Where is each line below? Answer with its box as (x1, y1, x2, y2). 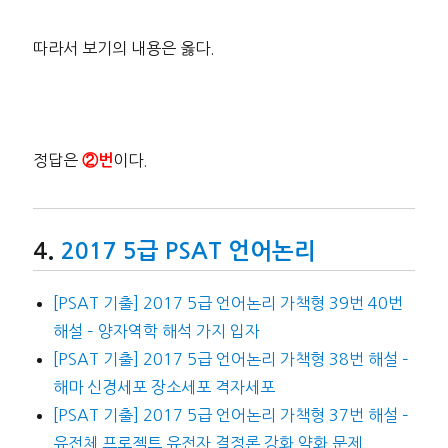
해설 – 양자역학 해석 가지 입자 (52, 323, 260, 340)
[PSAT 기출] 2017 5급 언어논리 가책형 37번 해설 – (52, 407, 409, 424)
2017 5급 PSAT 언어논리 (60, 239, 316, 262)
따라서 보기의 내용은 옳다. (32, 40, 215, 57)
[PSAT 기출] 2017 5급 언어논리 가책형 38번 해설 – (52, 351, 409, 368)
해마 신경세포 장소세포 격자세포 (52, 379, 275, 396)
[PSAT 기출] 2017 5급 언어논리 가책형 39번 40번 (52, 295, 403, 312)
